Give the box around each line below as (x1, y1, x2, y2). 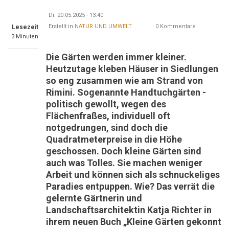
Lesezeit (12, 24, 38, 31)
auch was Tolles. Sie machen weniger (46, 157, 202, 168)
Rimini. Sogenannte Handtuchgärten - (46, 87, 206, 98)
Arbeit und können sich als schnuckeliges (46, 169, 220, 180)
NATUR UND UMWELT (75, 23, 132, 30)
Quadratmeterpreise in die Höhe (46, 134, 182, 145)
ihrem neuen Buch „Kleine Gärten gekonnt (46, 216, 221, 227)
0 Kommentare (155, 23, 196, 30)
